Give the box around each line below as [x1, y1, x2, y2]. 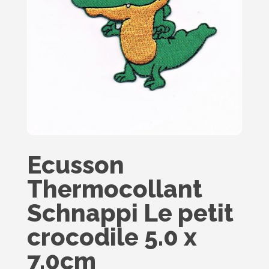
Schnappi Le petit [26, 199, 234, 228]
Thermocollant [26, 175, 202, 204]
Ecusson [26, 151, 124, 180]
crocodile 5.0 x [26, 223, 197, 252]
